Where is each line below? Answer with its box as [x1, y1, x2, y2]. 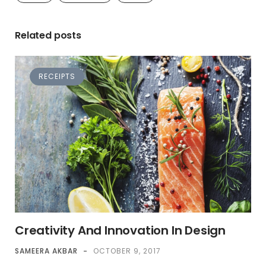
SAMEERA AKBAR [15, 245, 78, 256]
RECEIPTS [39, 71, 75, 81]
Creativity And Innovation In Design [15, 221, 226, 239]
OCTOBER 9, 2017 [93, 245, 161, 256]
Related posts [15, 28, 81, 42]
